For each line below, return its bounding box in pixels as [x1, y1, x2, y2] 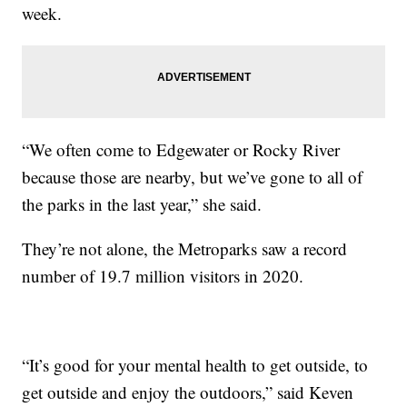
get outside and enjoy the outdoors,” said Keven [22, 380, 354, 403]
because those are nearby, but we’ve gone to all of [22, 164, 363, 188]
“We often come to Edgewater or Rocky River [22, 137, 341, 161]
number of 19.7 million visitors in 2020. [22, 263, 304, 287]
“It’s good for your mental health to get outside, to [22, 352, 369, 376]
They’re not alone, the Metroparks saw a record [22, 236, 348, 260]
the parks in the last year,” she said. [22, 192, 263, 215]
